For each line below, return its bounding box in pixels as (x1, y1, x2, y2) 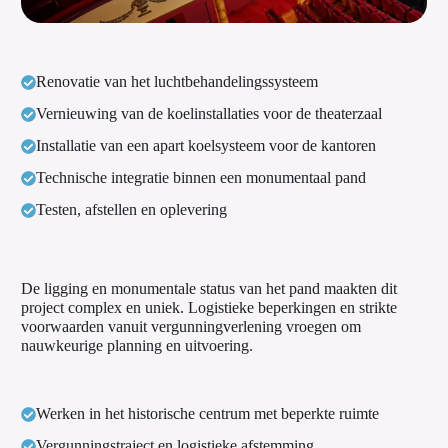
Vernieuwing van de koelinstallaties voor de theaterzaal (35, 105, 382, 123)
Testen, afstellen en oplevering (35, 201, 227, 219)
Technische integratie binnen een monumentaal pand (35, 169, 366, 187)
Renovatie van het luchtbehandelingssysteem (35, 73, 318, 91)
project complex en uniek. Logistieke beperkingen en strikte (20, 299, 397, 317)
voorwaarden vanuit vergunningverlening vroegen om (20, 318, 361, 336)
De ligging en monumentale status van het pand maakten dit (20, 280, 397, 298)
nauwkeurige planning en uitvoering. (20, 337, 253, 355)
